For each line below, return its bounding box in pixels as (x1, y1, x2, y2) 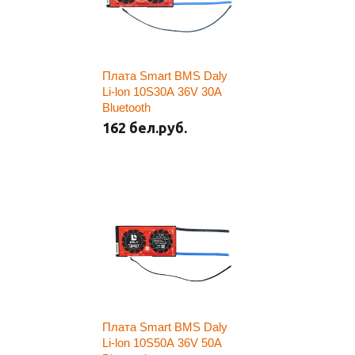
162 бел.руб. (102, 120, 187, 136)
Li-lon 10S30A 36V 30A (102, 85, 222, 98)
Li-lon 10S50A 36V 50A (102, 336, 222, 349)
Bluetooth (102, 101, 151, 114)
